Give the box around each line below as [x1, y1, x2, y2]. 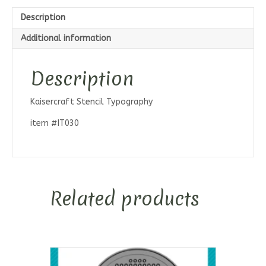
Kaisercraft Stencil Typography [30, 97, 153, 107]
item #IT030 [30, 118, 79, 129]
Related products [50, 186, 199, 212]
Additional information [21, 33, 111, 44]
